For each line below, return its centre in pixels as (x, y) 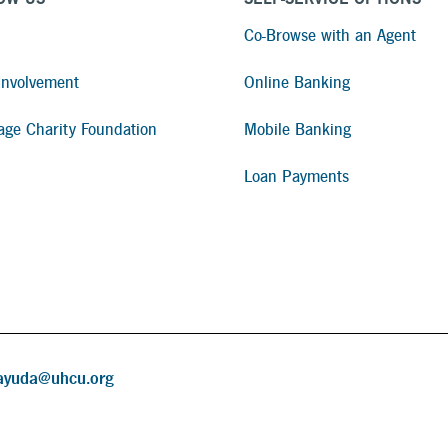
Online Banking (297, 83)
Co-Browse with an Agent (330, 36)
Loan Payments (296, 177)
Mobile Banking (297, 130)
